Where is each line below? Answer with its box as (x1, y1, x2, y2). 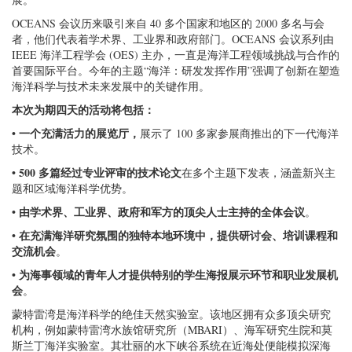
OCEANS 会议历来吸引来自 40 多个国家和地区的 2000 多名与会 (12, 16, 324, 31)
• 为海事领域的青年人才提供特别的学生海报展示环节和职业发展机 (12, 266, 338, 283)
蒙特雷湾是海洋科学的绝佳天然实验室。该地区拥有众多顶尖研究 (12, 306, 331, 321)
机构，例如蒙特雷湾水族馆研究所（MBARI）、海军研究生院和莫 (12, 322, 332, 337)
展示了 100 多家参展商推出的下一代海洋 (140, 126, 339, 141)
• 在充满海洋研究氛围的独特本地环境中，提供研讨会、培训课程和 (12, 227, 338, 244)
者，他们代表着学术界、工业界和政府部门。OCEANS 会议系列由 (12, 31, 334, 46)
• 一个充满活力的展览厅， (12, 125, 140, 141)
